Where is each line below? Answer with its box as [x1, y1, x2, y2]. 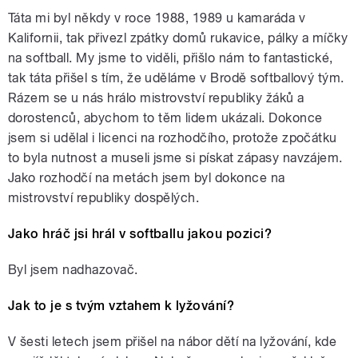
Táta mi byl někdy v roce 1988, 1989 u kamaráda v [8, 10, 306, 26]
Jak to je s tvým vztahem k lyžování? [8, 298, 235, 314]
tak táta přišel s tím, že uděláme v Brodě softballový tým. [8, 70, 344, 86]
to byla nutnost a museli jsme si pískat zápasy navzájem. [8, 150, 343, 166]
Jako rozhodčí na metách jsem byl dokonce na [8, 170, 285, 186]
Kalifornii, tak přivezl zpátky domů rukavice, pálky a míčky [8, 30, 348, 46]
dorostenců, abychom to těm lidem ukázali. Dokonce [8, 110, 323, 126]
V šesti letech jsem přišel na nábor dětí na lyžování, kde [8, 334, 337, 350]
